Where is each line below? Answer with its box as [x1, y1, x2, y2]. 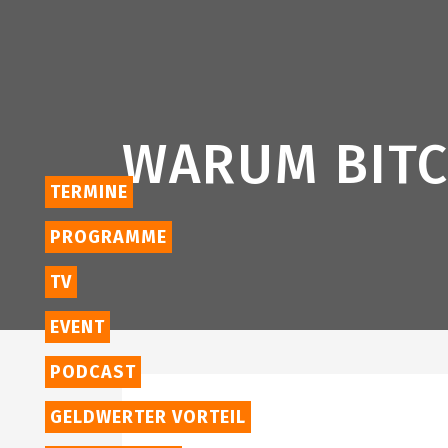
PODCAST [50, 361, 136, 383]
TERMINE [50, 181, 128, 203]
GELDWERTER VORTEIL [50, 406, 246, 428]
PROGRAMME [50, 226, 167, 248]
